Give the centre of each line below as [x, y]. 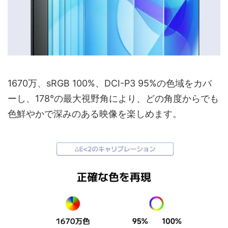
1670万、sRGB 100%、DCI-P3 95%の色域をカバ [110, 83]
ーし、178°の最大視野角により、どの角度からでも [113, 98]
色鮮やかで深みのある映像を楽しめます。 [95, 113]
